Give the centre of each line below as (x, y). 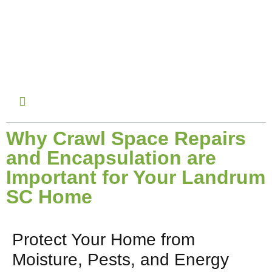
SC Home (49, 197)
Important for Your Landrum (136, 177)
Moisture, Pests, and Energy (121, 260)
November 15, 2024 (84, 28)
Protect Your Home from (104, 240)
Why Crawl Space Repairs (126, 138)
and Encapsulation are (111, 158)
